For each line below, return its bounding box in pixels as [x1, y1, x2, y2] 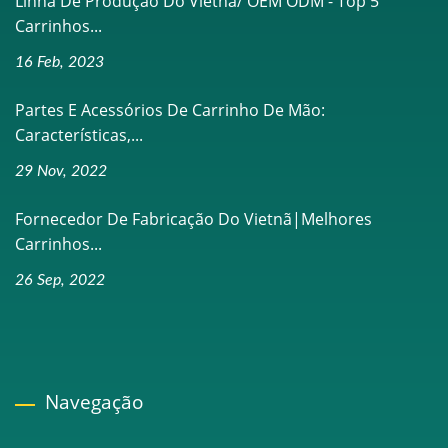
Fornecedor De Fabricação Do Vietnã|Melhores [15, 207, 372, 230]
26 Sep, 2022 [15, 271, 105, 288]
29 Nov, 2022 [15, 162, 107, 179]
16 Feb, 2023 [15, 53, 104, 70]
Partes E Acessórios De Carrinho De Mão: [15, 98, 325, 121]
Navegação [45, 388, 143, 415]
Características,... [15, 123, 143, 146]
